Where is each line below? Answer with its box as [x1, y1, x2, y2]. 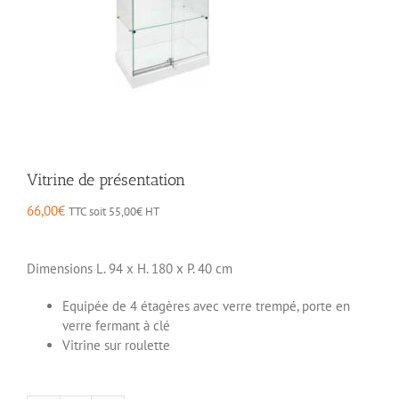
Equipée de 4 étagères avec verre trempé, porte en [62, 297, 350, 314]
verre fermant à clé [62, 316, 170, 334]
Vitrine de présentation [27, 169, 185, 190]
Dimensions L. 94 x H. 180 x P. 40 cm [27, 259, 232, 277]
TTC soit [69, 203, 109, 218]
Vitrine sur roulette [62, 336, 170, 354]
